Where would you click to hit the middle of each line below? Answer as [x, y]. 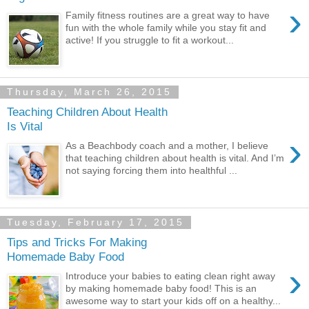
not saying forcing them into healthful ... [152, 171]
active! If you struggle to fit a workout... [150, 40]
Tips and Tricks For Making [77, 242]
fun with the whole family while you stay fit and [166, 28]
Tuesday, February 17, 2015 [96, 222]
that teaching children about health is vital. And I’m [175, 158]
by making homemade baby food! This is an [161, 289]
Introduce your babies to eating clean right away [171, 276]
